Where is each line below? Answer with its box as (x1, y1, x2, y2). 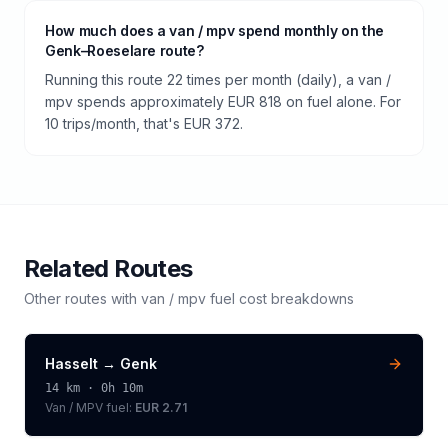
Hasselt (45, 355, 98, 372)
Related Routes (24, 254, 193, 283)
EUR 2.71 (135, 400, 187, 415)
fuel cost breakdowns (206, 290, 354, 307)
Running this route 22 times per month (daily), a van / (45, 71, 391, 88)
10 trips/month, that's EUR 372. (45, 115, 243, 132)
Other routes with (24, 290, 141, 307)
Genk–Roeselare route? (45, 42, 204, 59)
